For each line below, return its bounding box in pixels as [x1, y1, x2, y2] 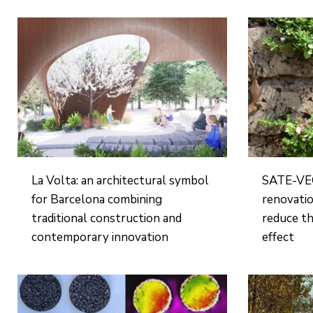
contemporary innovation [31, 229, 169, 245]
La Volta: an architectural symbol [31, 173, 210, 189]
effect [262, 229, 295, 245]
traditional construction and [31, 210, 182, 226]
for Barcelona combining [31, 191, 163, 208]
